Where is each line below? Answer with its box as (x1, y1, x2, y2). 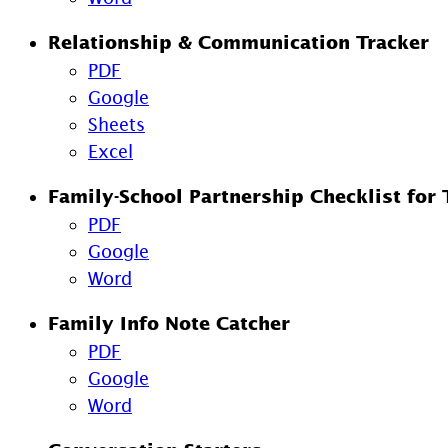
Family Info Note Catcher (48, 312, 290, 335)
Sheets (88, 113, 145, 135)
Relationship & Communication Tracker (48, 31, 429, 54)
